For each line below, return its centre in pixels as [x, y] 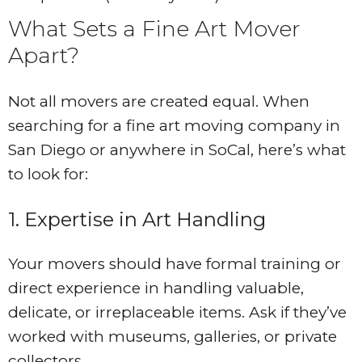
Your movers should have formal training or [175, 264]
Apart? [44, 56]
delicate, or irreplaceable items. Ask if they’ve [177, 313]
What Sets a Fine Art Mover [154, 29]
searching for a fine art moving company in [174, 126]
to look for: [48, 175]
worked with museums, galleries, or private [173, 337]
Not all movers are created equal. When [159, 102]
